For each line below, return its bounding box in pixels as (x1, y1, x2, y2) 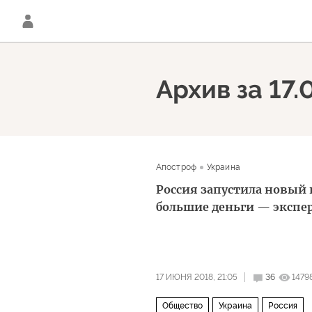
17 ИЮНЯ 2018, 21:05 (156, 272, 237, 282)
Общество (162, 301, 203, 311)
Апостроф (156, 162, 196, 172)
